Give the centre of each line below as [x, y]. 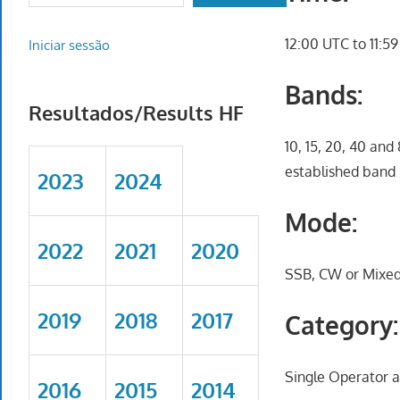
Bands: [324, 94]
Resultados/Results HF [136, 112]
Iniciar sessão [69, 46]
